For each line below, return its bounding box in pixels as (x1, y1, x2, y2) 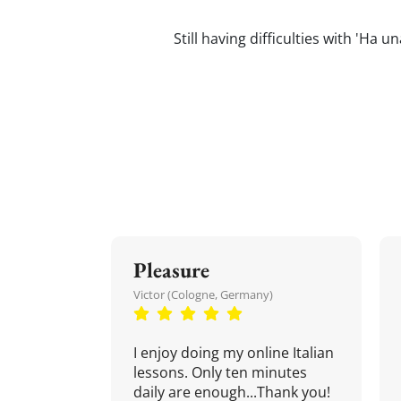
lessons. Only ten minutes (133, 363, 307, 382)
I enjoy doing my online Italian (133, 343, 334, 363)
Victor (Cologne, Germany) (133, 286, 273, 303)
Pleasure (133, 256, 209, 284)
